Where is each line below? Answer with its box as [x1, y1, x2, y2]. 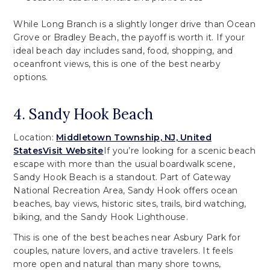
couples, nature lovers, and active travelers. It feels [13, 245, 233, 256]
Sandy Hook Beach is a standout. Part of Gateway [13, 171, 231, 183]
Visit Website [43, 145, 104, 156]
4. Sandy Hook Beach [13, 104, 154, 124]
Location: [13, 131, 57, 143]
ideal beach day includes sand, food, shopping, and [13, 45, 233, 56]
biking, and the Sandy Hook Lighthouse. [13, 211, 189, 222]
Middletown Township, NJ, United [56, 131, 212, 143]
